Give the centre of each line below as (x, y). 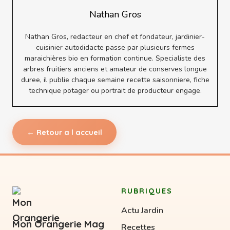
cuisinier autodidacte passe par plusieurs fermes (115, 47)
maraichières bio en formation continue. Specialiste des (115, 58)
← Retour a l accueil (64, 132)
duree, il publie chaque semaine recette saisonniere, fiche (115, 80)
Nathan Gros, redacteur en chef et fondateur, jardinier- (115, 36)
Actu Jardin (142, 210)
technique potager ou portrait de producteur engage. (115, 90)
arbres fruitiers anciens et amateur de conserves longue (115, 69)
